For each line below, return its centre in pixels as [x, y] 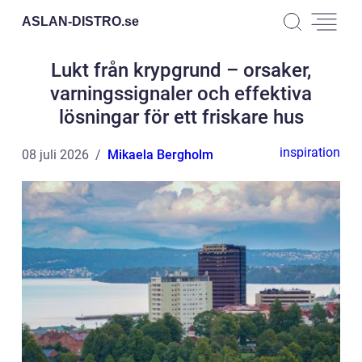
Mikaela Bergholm [160, 155]
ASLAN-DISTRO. [73, 21]
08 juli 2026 [55, 155]
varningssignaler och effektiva [181, 94]
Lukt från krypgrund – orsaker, [181, 70]
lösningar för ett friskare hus [181, 117]
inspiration [310, 152]
